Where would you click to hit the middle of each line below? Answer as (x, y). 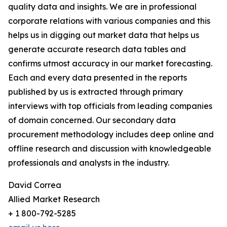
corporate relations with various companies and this (109, 21)
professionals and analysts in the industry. (89, 163)
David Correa (35, 185)
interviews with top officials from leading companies (110, 106)
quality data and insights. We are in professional (102, 7)
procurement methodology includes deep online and (111, 135)
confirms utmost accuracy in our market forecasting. (110, 64)
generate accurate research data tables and (97, 49)
